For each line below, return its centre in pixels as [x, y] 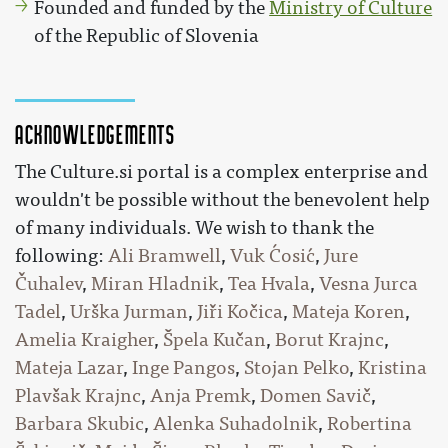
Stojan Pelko [296, 367]
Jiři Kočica [240, 311]
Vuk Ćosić [272, 255]
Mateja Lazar [69, 367]
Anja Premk [200, 395]
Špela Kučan [214, 339]
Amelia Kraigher [84, 339]
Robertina [369, 423]
